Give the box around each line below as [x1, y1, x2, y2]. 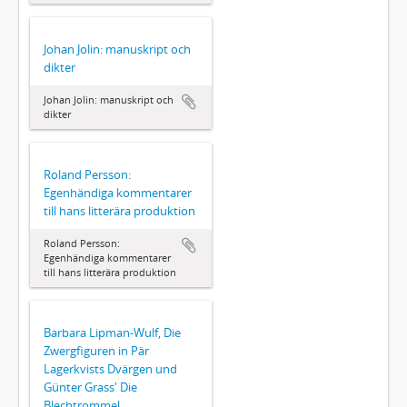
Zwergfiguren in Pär [44, 342, 149, 359]
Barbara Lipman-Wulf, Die [44, 323, 181, 341]
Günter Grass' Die [44, 378, 137, 395]
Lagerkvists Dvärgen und [44, 360, 177, 377]
